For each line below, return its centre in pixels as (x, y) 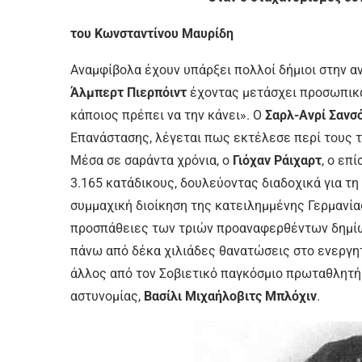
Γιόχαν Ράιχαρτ (277, 160)
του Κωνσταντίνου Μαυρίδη (152, 34)
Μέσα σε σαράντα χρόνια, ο (152, 160)
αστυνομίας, (107, 296)
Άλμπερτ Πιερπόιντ (130, 93)
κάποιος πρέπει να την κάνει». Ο (168, 115)
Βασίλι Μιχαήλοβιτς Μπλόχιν (230, 296)
